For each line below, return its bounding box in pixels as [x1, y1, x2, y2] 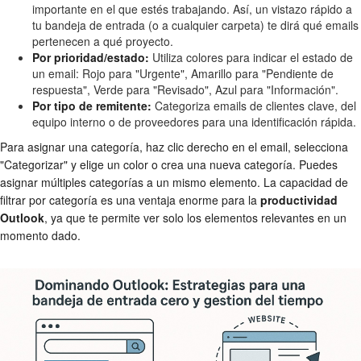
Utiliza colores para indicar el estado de [149, 49, 353, 66]
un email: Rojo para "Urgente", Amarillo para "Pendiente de [32, 65, 334, 82]
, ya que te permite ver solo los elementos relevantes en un [44, 210, 346, 226]
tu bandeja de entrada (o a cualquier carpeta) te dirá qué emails [32, 17, 359, 34]
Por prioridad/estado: [32, 49, 149, 66]
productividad [260, 192, 338, 209]
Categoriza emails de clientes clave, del [151, 98, 356, 114]
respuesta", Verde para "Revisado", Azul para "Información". [32, 81, 338, 98]
